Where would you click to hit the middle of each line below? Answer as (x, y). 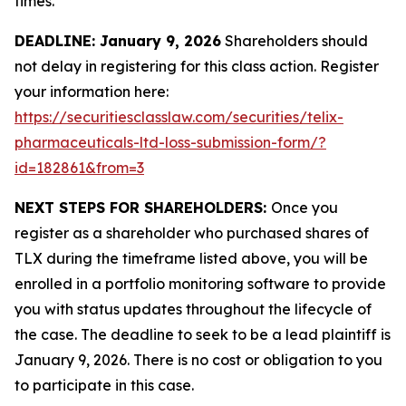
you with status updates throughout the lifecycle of (193, 309)
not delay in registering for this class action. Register (197, 66)
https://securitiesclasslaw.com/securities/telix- (179, 117)
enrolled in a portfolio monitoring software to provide (200, 284)
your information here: (92, 92)
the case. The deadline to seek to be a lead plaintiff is (203, 334)
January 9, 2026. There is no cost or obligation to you (198, 360)
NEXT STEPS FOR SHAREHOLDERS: (143, 208)
